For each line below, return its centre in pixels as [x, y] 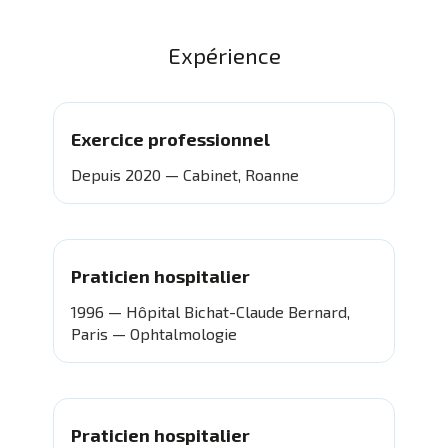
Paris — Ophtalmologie [153, 334]
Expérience [224, 55]
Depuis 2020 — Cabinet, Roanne [184, 175]
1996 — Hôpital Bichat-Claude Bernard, [210, 312]
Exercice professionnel [170, 139]
